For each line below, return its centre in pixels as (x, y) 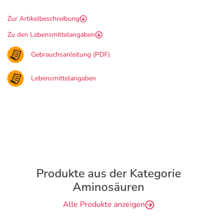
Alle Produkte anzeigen (104, 204)
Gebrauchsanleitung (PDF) (70, 54)
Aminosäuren (108, 187)
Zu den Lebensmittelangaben (51, 35)
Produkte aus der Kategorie (108, 173)
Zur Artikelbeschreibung (43, 19)
